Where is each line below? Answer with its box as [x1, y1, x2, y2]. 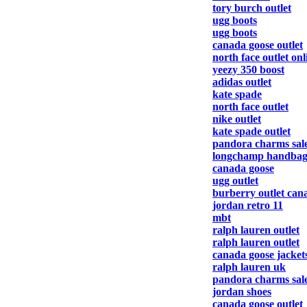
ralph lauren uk [212, 261, 286, 273]
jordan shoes [212, 286, 271, 297]
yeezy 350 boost [212, 64, 284, 75]
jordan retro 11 [212, 199, 283, 211]
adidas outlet [212, 76, 271, 88]
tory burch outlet [212, 2, 291, 14]
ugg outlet [212, 175, 258, 186]
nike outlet [212, 113, 261, 125]
